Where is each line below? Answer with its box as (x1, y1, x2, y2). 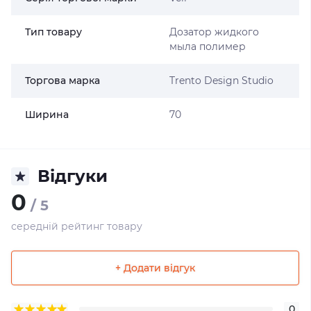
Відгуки (37, 166, 108, 186)
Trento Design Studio (169, 74, 274, 87)
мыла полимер (169, 40, 246, 53)
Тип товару (25, 26, 82, 38)
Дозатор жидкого (169, 26, 259, 38)
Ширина (25, 108, 69, 121)
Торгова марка (25, 74, 100, 87)
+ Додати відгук (115, 261, 195, 274)
